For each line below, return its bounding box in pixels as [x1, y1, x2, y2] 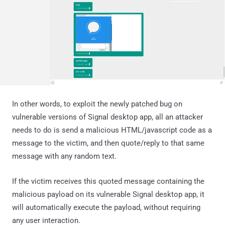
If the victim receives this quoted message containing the [12, 176, 204, 186]
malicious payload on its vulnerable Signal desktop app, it [12, 189, 204, 199]
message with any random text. [12, 151, 117, 161]
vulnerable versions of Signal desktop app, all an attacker [12, 112, 203, 122]
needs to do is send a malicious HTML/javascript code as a [12, 125, 212, 135]
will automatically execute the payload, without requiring [12, 202, 200, 212]
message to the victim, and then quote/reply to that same [12, 138, 204, 148]
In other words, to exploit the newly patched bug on [12, 99, 182, 108]
